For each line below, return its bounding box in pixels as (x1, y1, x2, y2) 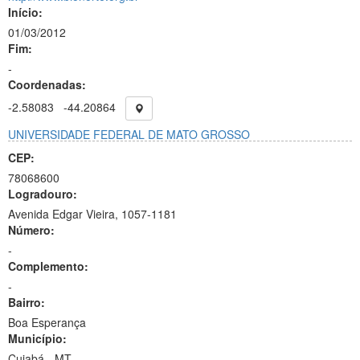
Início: (8, 4, 43, 20)
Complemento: (8, 258, 88, 274)
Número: (8, 222, 55, 238)
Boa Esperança (8, 314, 86, 330)
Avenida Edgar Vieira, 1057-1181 (8, 206, 177, 222)
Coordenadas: (8, 76, 86, 92)
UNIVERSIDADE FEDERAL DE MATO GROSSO (8, 126, 250, 142)
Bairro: (8, 294, 45, 310)
